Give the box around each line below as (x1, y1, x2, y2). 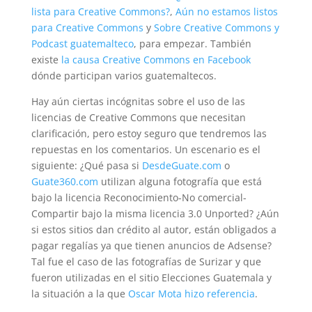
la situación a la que (31, 287, 128, 301)
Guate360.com (31, 175, 98, 189)
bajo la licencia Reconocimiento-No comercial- (31, 191, 247, 205)
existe (31, 53, 61, 67)
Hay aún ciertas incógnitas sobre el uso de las (31, 95, 245, 109)
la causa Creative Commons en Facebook (61, 53, 251, 67)
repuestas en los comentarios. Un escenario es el (31, 143, 260, 157)
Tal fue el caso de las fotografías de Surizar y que (31, 255, 261, 269)
